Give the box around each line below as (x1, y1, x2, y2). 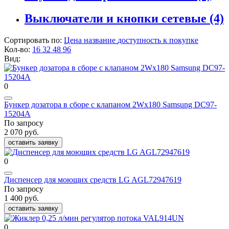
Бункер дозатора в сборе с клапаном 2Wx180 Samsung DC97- (4, 100, 217, 109)
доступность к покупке (118, 36, 198, 45)
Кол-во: (4, 45, 32, 54)
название (84, 36, 118, 45)
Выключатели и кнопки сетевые (25, 12, 210, 26)
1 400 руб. (4, 194, 39, 203)
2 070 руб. (4, 128, 39, 137)
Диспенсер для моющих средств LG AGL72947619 (4, 175, 181, 185)
